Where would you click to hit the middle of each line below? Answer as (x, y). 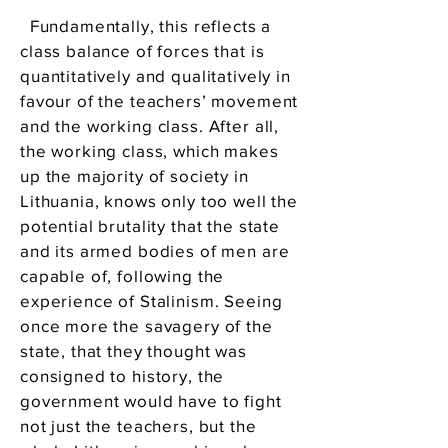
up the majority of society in (134, 175)
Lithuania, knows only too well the (159, 200)
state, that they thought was (133, 350)
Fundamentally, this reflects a (146, 25)
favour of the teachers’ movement (159, 100)
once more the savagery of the (146, 325)
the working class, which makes (149, 150)
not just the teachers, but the (138, 425)
